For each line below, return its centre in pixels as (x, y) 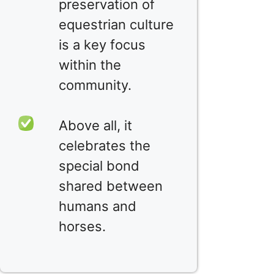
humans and (98, 206)
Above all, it (95, 125)
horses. (82, 226)
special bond (99, 165)
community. (95, 85)
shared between (111, 186)
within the (90, 65)
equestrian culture (116, 24)
